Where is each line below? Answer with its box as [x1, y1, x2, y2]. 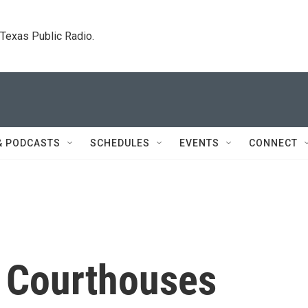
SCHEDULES [90, 137, 150, 148]
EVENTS [179, 137, 219, 148]
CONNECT [249, 137, 298, 148]
